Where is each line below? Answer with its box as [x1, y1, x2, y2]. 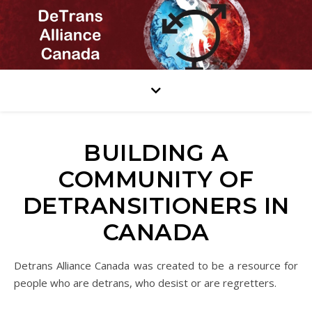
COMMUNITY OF [58, 165, 253, 193]
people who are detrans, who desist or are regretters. [14, 276, 276, 290]
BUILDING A [84, 139, 228, 166]
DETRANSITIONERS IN [22, 192, 290, 219]
